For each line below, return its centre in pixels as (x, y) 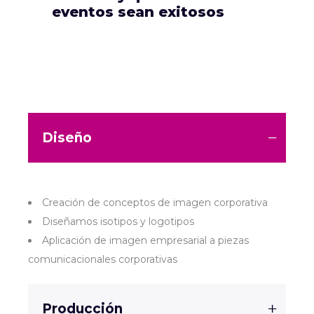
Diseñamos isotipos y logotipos (118, 221)
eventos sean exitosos (138, 12)
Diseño (67, 138)
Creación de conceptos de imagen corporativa (155, 203)
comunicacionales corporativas (103, 259)
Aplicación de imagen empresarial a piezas (145, 240)
